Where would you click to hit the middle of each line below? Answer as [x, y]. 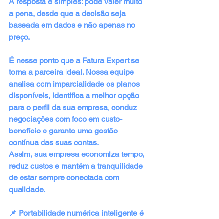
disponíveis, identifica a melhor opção [75, 95]
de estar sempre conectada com [65, 177]
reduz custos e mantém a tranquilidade [77, 166]
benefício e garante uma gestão [64, 131]
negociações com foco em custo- [66, 119]
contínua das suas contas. [54, 142]
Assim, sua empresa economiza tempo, [77, 154]
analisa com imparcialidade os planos [75, 84]
